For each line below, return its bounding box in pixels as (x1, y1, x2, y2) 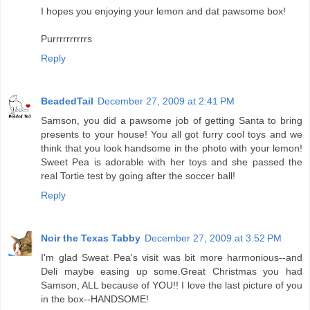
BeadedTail (41, 95, 93, 107)
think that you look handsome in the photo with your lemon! (41, 143, 302, 154)
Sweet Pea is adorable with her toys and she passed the (41, 156, 302, 168)
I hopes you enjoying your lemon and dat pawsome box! (41, 6, 286, 17)
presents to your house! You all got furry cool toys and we (41, 129, 302, 140)
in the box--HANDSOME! (41, 293, 149, 305)
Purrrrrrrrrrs (41, 33, 92, 45)
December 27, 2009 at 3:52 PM (145, 232, 282, 244)
